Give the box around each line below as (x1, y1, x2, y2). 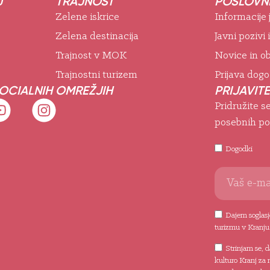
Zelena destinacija (55, 30, 139, 42)
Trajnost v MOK (55, 49, 127, 61)
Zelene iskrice (55, 11, 119, 23)
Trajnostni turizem (55, 69, 137, 81)
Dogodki (225, 144, 253, 154)
